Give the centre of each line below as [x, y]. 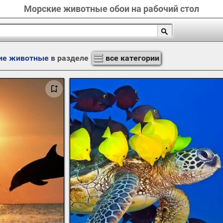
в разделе [69, 58]
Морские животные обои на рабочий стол [111, 9]
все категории [132, 58]
